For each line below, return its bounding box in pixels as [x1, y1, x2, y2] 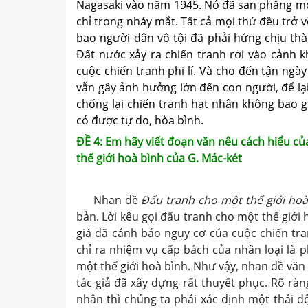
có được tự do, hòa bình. [76, 113, 203, 129]
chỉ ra [76, 242, 110, 258]
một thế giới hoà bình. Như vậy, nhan [76, 258, 271, 274]
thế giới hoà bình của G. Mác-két [76, 150, 242, 166]
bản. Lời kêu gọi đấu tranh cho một [76, 209, 262, 225]
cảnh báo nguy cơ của [111, 225, 232, 241]
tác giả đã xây [76, 275, 152, 291]
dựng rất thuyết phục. [151, 275, 271, 291]
